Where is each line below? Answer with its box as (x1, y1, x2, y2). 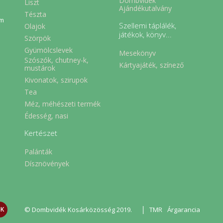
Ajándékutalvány (119, 3, 172, 13)
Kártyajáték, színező (119, 60, 184, 70)
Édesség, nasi (24, 111, 68, 120)
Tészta (24, 9, 46, 19)
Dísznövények (24, 158, 69, 168)
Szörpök (24, 33, 51, 43)
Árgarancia (167, 205, 200, 215)
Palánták (24, 146, 52, 156)
